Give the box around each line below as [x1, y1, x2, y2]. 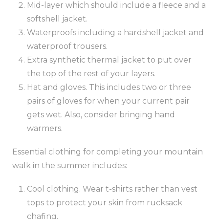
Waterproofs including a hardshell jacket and [27, 27, 204, 37]
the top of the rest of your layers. [27, 68, 155, 78]
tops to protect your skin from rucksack [27, 197, 182, 207]
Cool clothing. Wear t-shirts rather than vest [27, 184, 197, 194]
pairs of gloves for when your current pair [27, 96, 190, 106]
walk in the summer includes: [12, 160, 127, 170]
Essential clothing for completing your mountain [12, 147, 203, 156]
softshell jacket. [27, 14, 88, 23]
